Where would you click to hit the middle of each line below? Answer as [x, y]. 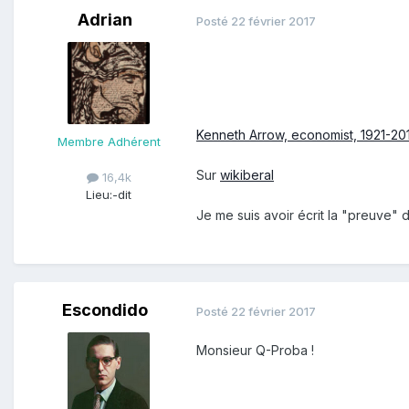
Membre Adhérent [109, 142]
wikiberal [247, 174]
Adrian [105, 20]
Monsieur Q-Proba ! [255, 351]
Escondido [105, 310]
